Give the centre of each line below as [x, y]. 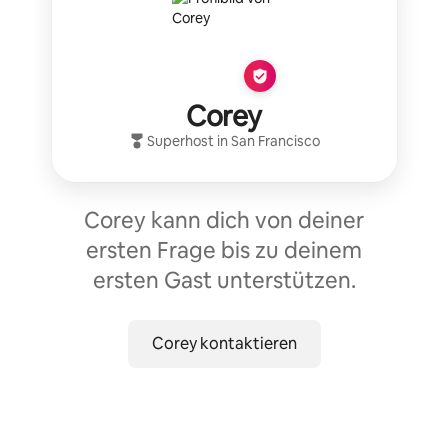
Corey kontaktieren [224, 343]
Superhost [180, 141]
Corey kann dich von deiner [224, 220]
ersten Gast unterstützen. [224, 280]
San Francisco [275, 141]
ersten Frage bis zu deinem [224, 250]
